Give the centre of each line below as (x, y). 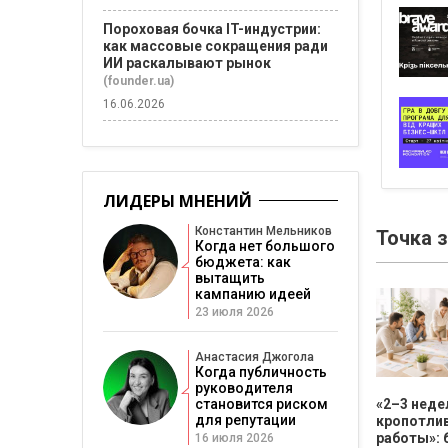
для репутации (245, 420)
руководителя (244, 388)
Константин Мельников (263, 231)
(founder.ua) (138, 81)
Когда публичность (261, 372)
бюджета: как (243, 262)
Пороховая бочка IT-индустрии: (212, 29)
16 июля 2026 (234, 438)
